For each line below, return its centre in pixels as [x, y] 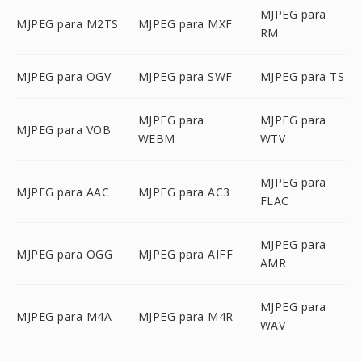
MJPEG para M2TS [67, 23]
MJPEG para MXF [185, 23]
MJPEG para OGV [63, 76]
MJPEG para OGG [64, 254]
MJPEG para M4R [185, 316]
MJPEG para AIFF [185, 254]
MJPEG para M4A [64, 316]
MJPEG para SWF [185, 76]
